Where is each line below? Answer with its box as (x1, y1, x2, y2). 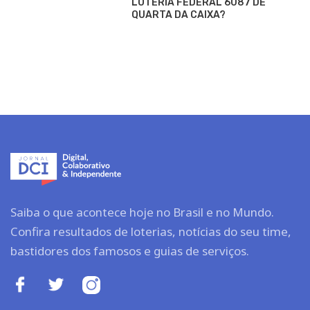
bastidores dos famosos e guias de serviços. (10, 243, 249, 259)
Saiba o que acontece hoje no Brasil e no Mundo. (10, 204, 274, 221)
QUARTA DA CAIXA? (131, 8, 226, 21)
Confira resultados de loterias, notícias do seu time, (10, 224, 291, 240)
